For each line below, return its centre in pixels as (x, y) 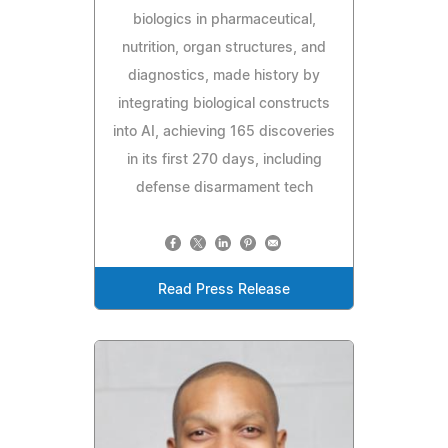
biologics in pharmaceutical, (224, 20)
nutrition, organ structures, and (224, 48)
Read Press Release (224, 290)
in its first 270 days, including (224, 160)
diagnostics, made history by (224, 76)
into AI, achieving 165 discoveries (224, 132)
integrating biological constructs (224, 104)
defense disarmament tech (224, 188)
